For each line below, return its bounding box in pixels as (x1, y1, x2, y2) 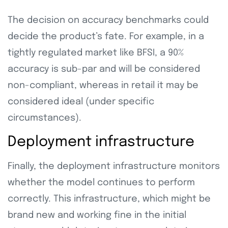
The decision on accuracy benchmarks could (8, 15, 209, 25)
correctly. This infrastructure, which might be (8, 194, 211, 204)
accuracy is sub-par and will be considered (8, 64, 200, 74)
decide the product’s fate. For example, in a (8, 32, 204, 41)
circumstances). (8, 113, 81, 123)
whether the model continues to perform (8, 178, 195, 187)
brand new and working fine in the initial (8, 210, 186, 220)
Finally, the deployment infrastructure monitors (8, 161, 220, 171)
